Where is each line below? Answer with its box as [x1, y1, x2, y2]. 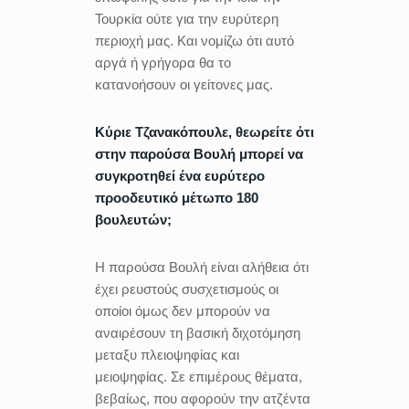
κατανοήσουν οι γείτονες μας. [95, 76, 273, 92]
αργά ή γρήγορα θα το [95, 54, 231, 70]
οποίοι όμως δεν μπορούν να [95, 302, 270, 319]
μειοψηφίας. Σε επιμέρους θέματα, [95, 368, 302, 384]
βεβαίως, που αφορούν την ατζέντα [95, 390, 310, 406]
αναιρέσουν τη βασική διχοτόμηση [95, 324, 300, 341]
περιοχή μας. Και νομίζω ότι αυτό [95, 32, 294, 48]
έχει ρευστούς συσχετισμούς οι [95, 280, 278, 297]
